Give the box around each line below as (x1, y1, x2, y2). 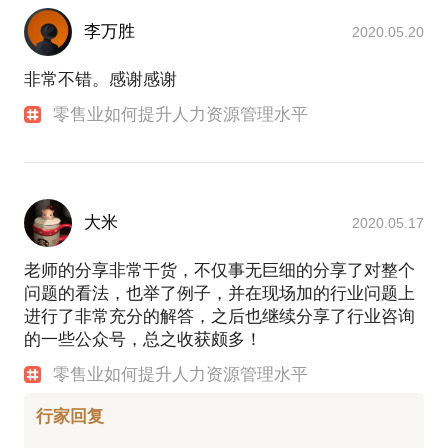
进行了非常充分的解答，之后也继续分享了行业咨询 (24, 306, 415, 326)
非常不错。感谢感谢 (24, 69, 177, 89)
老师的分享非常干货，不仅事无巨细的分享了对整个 (24, 260, 415, 280)
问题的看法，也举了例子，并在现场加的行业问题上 (24, 283, 415, 303)
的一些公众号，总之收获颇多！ (24, 329, 262, 349)
